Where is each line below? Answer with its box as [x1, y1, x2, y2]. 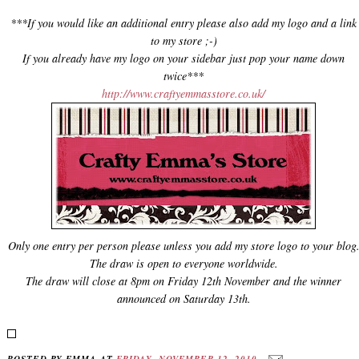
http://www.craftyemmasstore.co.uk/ [102, 85, 265, 101]
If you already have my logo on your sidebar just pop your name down [22, 50, 345, 66]
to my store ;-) [150, 32, 217, 48]
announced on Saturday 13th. [116, 290, 251, 306]
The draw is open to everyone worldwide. [89, 255, 278, 271]
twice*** [163, 67, 204, 83]
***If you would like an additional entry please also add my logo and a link [10, 14, 357, 30]
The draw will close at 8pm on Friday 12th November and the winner [26, 272, 341, 288]
